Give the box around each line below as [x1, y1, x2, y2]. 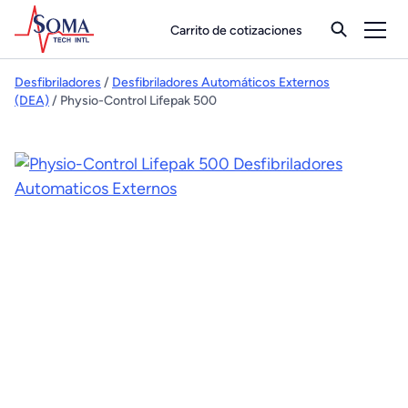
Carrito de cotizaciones [170, 22, 302, 38]
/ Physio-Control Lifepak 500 [49, 93, 217, 108]
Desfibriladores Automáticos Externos [112, 75, 330, 90]
